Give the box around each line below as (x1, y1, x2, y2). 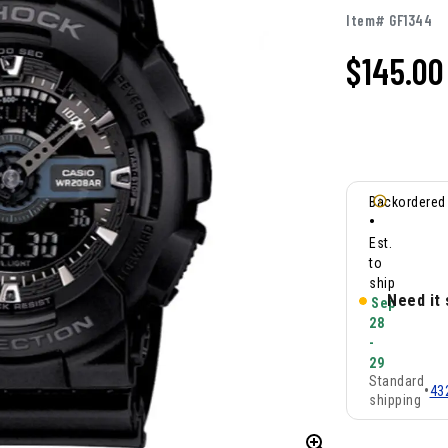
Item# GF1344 (346, 11, 432, 30)
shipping (369, 392, 421, 409)
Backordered (369, 194, 446, 211)
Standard (369, 373, 424, 390)
